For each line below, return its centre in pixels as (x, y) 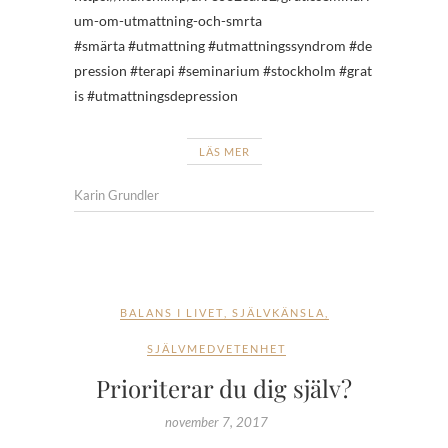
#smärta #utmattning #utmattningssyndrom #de (223, 45)
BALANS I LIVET (171, 312)
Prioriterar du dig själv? (224, 387)
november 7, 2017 (216, 421)
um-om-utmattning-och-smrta (168, 20)
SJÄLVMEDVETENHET (216, 348)
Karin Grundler (116, 194)
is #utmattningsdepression (156, 95)
